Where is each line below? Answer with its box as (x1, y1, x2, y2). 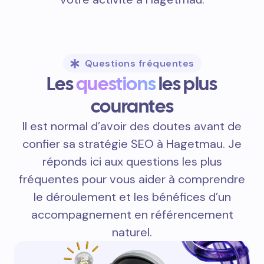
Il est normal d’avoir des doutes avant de (22, 118, 242, 134)
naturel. (112, 225, 152, 240)
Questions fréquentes (84, 57, 194, 70)
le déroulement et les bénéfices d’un (33, 189, 231, 205)
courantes (90, 94, 174, 119)
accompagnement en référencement (31, 207, 233, 223)
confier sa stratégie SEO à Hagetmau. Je (22, 136, 242, 152)
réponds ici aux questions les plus (42, 154, 222, 170)
